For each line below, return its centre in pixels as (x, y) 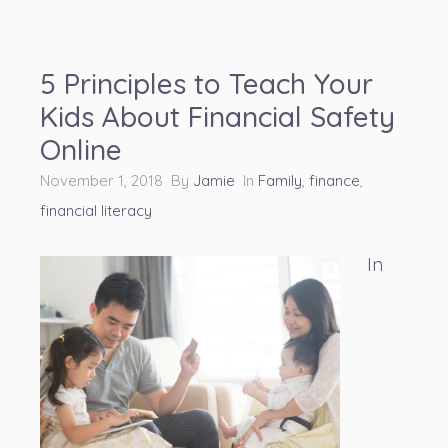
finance (334, 181)
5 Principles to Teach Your (206, 84)
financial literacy (96, 211)
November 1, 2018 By (116, 181)
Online (81, 150)
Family (280, 181)
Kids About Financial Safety (217, 117)
